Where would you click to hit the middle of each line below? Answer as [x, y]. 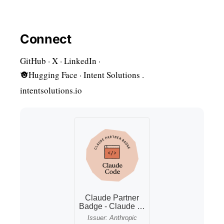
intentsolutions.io [51, 90]
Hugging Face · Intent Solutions [84, 75]
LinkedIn [80, 61]
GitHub [33, 61]
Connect [46, 39]
